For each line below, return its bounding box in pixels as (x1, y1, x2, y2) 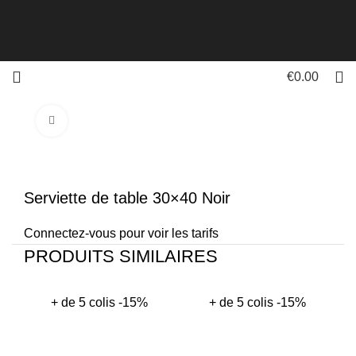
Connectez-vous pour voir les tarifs (24, 226, 219, 241)
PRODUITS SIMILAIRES (24, 246, 218, 267)
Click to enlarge (68, 114, 145, 127)
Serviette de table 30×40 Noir (24, 189, 230, 207)
